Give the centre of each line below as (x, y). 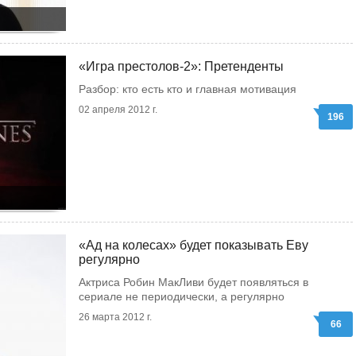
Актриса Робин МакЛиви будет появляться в (193, 282)
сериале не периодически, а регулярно (182, 296)
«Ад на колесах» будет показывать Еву (193, 245)
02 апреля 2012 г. (118, 110)
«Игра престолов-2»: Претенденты (181, 66)
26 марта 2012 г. (115, 317)
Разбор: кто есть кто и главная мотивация (188, 89)
